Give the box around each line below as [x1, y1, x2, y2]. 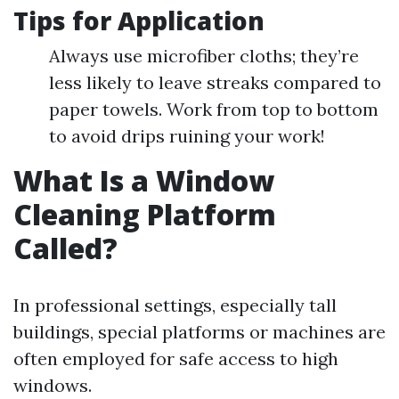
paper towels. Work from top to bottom [49, 98, 379, 120]
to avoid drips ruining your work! [49, 125, 325, 147]
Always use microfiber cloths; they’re [49, 45, 359, 67]
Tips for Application [13, 4, 265, 37]
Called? [13, 229, 118, 267]
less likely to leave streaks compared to [49, 71, 381, 94]
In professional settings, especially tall [13, 294, 337, 316]
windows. [13, 374, 92, 396]
